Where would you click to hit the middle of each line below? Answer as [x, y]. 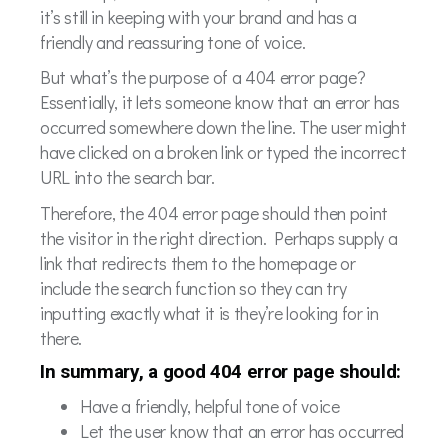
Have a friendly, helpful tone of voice [210, 405]
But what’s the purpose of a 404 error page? [203, 77]
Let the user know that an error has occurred [242, 430]
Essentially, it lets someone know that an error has [220, 102]
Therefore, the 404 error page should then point [214, 212]
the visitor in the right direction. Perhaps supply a [219, 237]
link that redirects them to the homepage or [198, 262]
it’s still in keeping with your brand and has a [198, 16]
